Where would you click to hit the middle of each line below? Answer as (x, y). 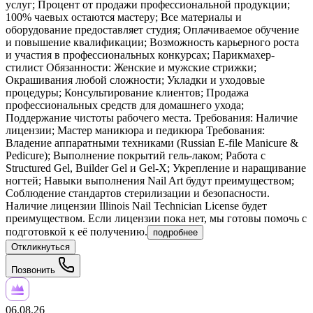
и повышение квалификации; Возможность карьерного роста (152, 43)
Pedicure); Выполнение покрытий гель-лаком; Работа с (136, 156)
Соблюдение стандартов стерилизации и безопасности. (138, 194)
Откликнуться (41, 247)
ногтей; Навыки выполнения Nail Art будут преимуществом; (150, 181)
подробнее (175, 233)
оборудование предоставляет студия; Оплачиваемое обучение (152, 30)
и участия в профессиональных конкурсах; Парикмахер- (140, 55)
